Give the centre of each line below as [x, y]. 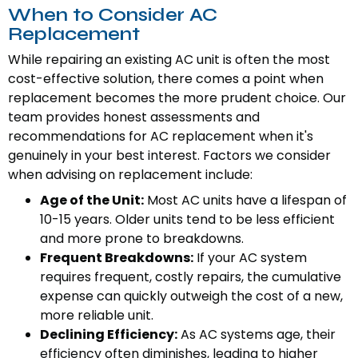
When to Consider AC [113, 15]
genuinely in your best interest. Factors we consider [169, 156]
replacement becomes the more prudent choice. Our [177, 98]
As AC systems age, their [257, 335]
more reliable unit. [97, 316]
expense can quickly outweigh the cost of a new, [191, 296]
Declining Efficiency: [109, 335]
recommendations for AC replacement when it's [161, 137]
